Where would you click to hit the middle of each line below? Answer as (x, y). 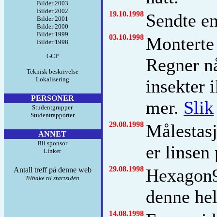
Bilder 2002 (52, 11)
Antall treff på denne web (52, 170)
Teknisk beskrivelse (52, 71)
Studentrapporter (52, 115)
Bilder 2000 (52, 26)
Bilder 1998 (52, 42)
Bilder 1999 (52, 34)
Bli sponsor (52, 143)
